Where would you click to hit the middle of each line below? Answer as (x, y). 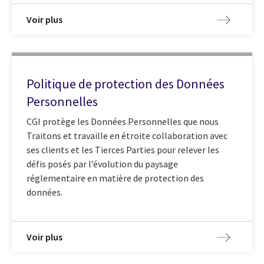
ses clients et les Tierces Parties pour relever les (123, 149)
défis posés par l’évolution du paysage (102, 164)
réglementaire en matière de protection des (115, 178)
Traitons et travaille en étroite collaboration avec (127, 135)
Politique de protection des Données (126, 84)
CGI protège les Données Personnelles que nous (123, 121)
